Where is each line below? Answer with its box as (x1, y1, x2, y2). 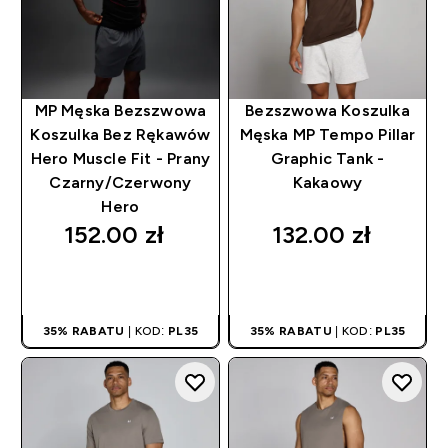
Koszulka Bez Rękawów (30, 126, 211, 144)
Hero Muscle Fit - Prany (30, 150, 211, 168)
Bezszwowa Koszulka (245, 102, 410, 120)
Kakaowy (292, 174, 363, 192)
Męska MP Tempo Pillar (239, 126, 416, 144)
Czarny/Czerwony (49, 174, 192, 192)
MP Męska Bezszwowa (34, 102, 207, 120)
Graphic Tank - (270, 150, 385, 168)
